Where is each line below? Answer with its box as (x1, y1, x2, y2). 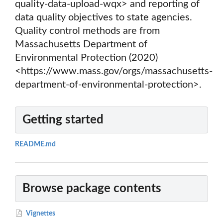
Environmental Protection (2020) (15, 53, 158, 63)
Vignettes (25, 210, 56, 217)
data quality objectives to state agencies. (15, 12, 192, 23)
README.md (15, 141, 56, 148)
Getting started (22, 114, 104, 126)
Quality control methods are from (15, 26, 160, 36)
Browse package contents (22, 182, 161, 195)
